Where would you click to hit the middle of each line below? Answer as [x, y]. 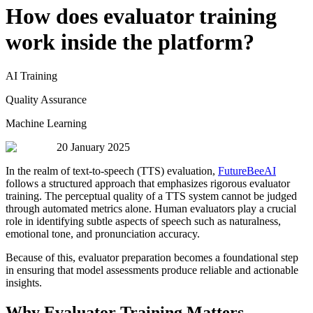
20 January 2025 [93, 147]
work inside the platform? [130, 42]
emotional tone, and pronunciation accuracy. [103, 234]
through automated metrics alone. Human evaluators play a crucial [151, 209]
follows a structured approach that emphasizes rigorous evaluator [148, 184]
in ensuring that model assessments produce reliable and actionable [152, 270]
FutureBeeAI [247, 171]
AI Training [31, 76]
